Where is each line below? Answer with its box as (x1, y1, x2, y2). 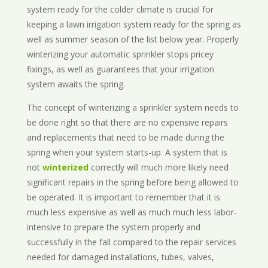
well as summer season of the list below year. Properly (26, 33, 239, 45)
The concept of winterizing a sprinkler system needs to (26, 102, 239, 114)
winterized (42, 162, 89, 173)
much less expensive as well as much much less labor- (26, 206, 237, 218)
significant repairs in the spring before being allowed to (26, 176, 239, 188)
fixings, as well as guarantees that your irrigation (26, 63, 214, 75)
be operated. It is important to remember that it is (26, 191, 220, 203)
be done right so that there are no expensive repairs (26, 117, 228, 129)
